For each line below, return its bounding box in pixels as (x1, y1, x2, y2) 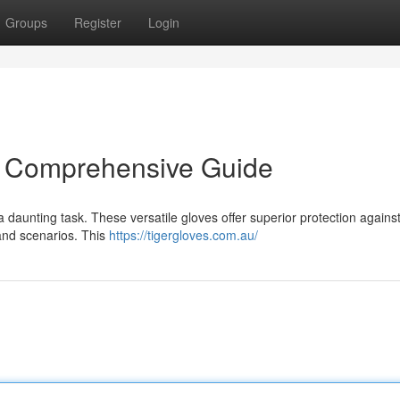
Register (74, 13, 121, 31)
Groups (5, 13, 47, 31)
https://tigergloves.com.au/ (109, 226, 258, 244)
